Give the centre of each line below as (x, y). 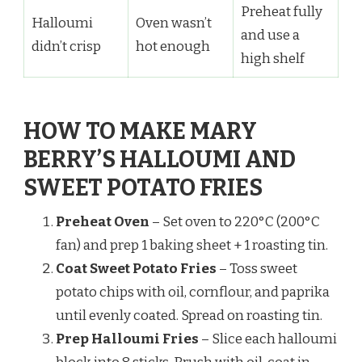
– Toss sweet (257, 269)
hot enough (173, 46)
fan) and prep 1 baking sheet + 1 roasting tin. (192, 245)
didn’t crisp (66, 46)
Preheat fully (281, 11)
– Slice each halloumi (268, 339)
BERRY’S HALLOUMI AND (160, 160)
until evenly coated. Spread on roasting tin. (189, 316)
